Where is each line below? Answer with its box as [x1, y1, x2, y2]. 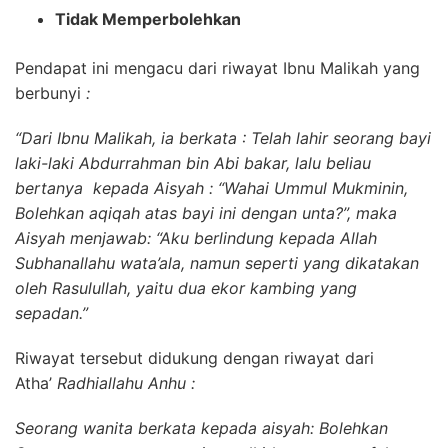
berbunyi [15, 82, 81, 103]
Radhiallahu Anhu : [57, 372, 195, 393]
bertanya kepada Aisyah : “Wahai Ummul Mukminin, [15, 177, 408, 198]
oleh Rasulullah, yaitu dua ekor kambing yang [15, 277, 357, 298]
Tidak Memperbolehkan [55, 8, 241, 29]
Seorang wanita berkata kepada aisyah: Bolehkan [15, 417, 393, 438]
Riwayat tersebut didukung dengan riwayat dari [15, 347, 374, 368]
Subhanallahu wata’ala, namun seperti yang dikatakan [15, 252, 419, 273]
